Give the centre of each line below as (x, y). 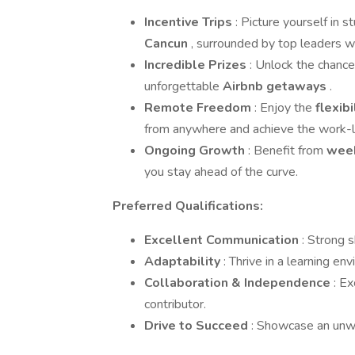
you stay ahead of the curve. (221, 172)
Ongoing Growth (196, 151)
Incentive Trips (190, 22)
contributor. (175, 304)
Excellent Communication (223, 240)
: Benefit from (287, 151)
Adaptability (184, 261)
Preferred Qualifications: (188, 206)
